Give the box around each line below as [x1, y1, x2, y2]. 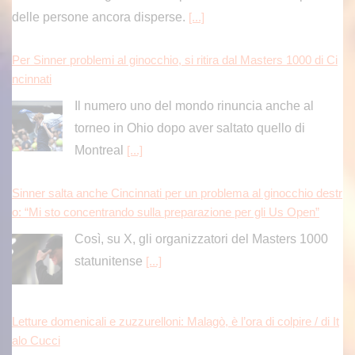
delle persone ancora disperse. [12, 10, 189, 24]
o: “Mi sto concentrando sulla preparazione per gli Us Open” [12, 205, 319, 219]
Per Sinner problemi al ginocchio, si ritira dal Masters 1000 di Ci [12, 53, 338, 67]
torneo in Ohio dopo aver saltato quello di [74, 120, 305, 135]
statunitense [74, 254, 146, 268]
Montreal [74, 143, 127, 157]
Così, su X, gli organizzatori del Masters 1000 [74, 231, 328, 246]
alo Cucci [12, 334, 60, 348]
